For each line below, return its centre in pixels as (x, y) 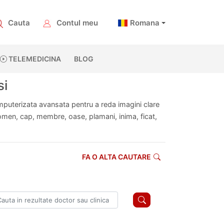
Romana (145, 23)
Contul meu (77, 23)
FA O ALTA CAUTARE (116, 157)
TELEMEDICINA (34, 59)
